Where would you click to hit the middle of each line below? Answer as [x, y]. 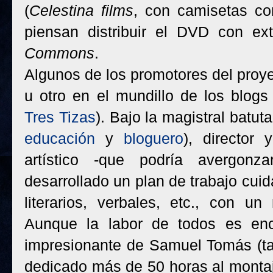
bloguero [154, 138]
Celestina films [82, 10]
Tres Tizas [60, 117]
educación [60, 138]
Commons [59, 53]
